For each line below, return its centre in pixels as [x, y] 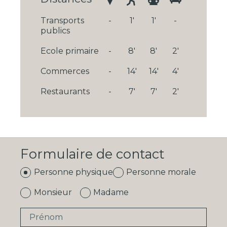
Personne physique [73, 172]
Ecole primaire [70, 51]
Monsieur [53, 192]
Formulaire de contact [92, 154]
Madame [111, 192]
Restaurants [65, 91]
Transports [62, 20]
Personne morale [161, 172]
